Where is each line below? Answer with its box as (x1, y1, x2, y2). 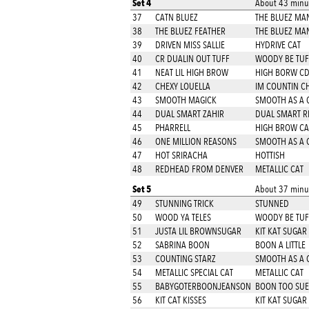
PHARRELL (154, 122, 190, 133)
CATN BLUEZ (154, 12, 198, 23)
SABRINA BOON (154, 239, 210, 250)
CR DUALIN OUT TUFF (154, 53, 230, 64)
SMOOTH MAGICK (154, 94, 217, 106)
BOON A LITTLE (255, 239, 306, 250)
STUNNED (255, 198, 289, 209)
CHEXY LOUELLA (154, 81, 210, 92)
